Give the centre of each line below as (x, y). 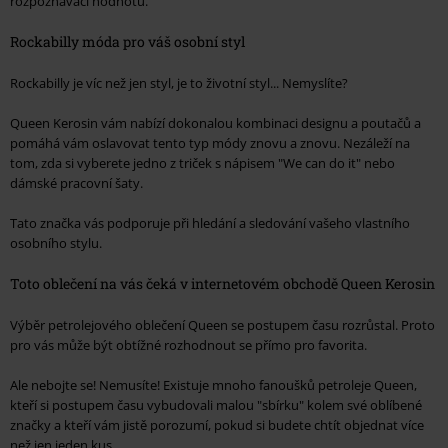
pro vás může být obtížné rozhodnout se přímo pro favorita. (188, 345)
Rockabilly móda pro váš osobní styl (127, 42)
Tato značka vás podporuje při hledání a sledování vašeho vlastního (210, 223)
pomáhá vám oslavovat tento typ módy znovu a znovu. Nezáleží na (210, 143)
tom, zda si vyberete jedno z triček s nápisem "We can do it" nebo (202, 163)
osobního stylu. (56, 243)
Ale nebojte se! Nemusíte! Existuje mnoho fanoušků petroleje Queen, (213, 385)
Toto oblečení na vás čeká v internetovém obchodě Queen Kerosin (222, 284)
